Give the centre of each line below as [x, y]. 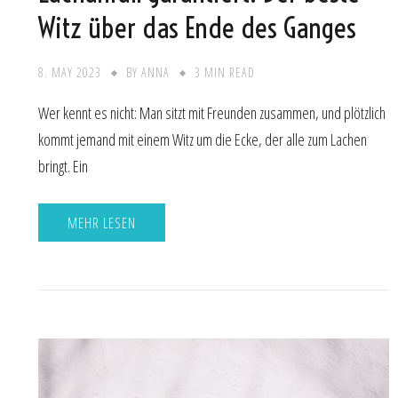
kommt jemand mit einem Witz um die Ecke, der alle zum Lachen [203, 139]
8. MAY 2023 [70, 72]
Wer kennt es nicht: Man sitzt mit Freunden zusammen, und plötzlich [212, 112]
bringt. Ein [63, 166]
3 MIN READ [225, 72]
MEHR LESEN [102, 223]
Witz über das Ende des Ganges [197, 27]
